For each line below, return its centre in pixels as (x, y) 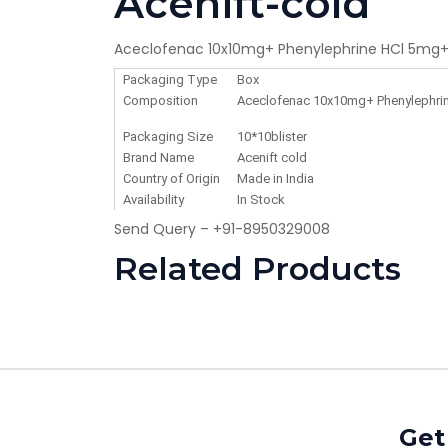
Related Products (257, 269)
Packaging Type (170, 80)
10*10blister (272, 137)
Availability (153, 200)
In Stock (261, 200)
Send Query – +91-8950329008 (222, 229)
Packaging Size (168, 137)
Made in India (275, 179)
